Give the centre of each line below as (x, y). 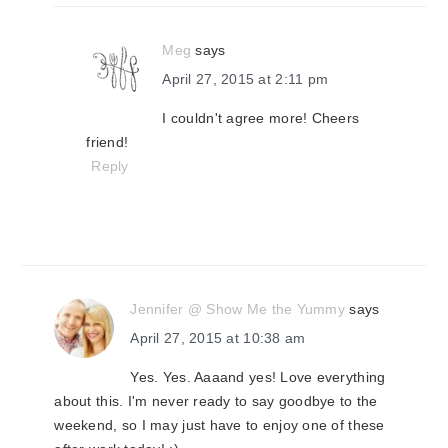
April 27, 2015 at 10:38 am (218, 338)
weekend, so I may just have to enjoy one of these (219, 425)
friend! (107, 142)
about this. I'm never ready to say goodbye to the (216, 401)
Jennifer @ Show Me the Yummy (237, 309)
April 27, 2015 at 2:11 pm (245, 79)
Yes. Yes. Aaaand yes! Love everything (258, 377)
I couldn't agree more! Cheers (261, 118)
